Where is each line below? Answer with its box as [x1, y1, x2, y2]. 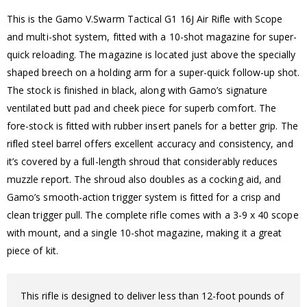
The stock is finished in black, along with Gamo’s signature [7, 83, 268, 97]
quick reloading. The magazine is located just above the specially [7, 47, 296, 61]
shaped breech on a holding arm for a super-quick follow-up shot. [7, 65, 300, 79]
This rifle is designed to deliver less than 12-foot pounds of [21, 288, 284, 302]
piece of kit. [7, 243, 58, 257]
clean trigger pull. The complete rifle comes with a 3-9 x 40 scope [7, 208, 299, 221]
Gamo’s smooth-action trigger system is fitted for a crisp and [7, 190, 281, 204]
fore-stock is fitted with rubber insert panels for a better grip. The [7, 119, 298, 132]
